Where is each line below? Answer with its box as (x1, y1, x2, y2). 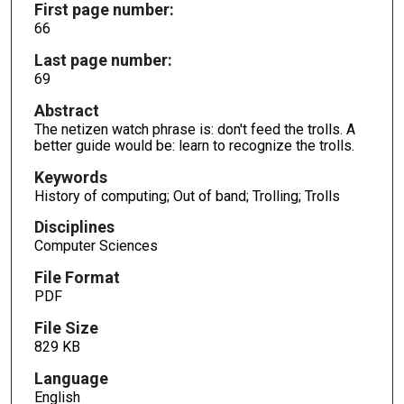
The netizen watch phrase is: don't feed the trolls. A (33, 120, 355, 138)
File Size (33, 318, 98, 338)
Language (33, 369, 108, 389)
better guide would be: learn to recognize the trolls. (33, 136, 354, 154)
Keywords (33, 167, 107, 187)
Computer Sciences (33, 237, 158, 255)
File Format (33, 268, 120, 288)
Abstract (33, 100, 99, 120)
